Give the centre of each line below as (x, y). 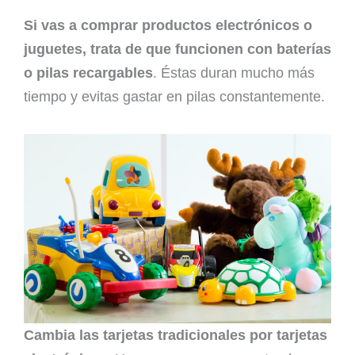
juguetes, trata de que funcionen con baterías (177, 50)
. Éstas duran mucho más (234, 73)
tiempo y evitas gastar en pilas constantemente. (174, 97)
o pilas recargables (88, 73)
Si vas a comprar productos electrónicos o (168, 26)
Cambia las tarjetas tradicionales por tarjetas (176, 335)
